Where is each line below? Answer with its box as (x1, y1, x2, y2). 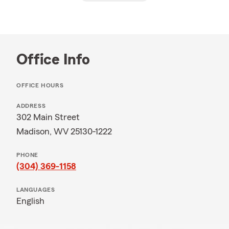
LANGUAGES (16, 187, 55, 193)
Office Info (16, 52, 90, 67)
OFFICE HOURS (16, 82, 64, 88)
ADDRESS (16, 103, 46, 109)
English (16, 196, 44, 205)
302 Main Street (16, 112, 80, 122)
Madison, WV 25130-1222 (16, 127, 112, 136)
